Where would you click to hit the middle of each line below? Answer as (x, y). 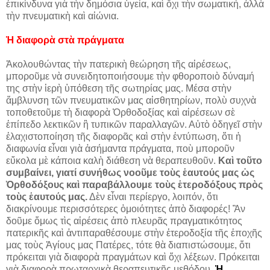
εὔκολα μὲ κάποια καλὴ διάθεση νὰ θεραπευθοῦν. (112, 161)
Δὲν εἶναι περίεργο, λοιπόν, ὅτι (153, 197)
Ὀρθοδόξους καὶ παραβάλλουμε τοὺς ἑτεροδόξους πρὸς (134, 185)
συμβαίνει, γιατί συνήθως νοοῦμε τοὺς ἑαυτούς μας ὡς (130, 173)
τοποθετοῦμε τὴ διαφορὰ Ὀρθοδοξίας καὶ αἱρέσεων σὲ (121, 112)
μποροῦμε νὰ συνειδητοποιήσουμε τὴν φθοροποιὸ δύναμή (130, 76)
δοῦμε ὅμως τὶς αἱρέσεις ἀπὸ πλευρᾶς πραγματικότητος (124, 221)
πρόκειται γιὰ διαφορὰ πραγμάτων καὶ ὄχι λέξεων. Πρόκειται (133, 257)
